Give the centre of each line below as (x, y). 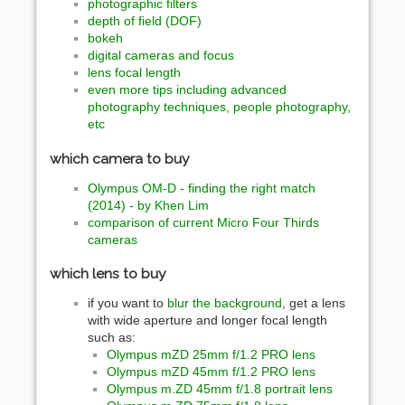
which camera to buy (120, 158)
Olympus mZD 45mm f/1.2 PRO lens (211, 372)
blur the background (225, 303)
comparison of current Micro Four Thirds (203, 222)
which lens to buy (108, 274)
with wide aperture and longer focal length (207, 320)
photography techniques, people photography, (219, 107)
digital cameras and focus (161, 56)
